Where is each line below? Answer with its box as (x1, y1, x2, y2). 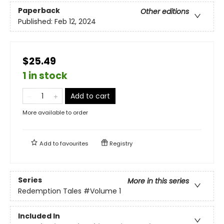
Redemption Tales (18, 186, 81, 196)
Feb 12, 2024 (54, 16, 96, 27)
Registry (108, 139, 132, 147)
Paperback (18, 5, 60, 16)
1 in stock (22, 68, 67, 82)
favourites (60, 139, 88, 147)
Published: (18, 16, 54, 27)
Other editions (140, 6, 189, 17)
